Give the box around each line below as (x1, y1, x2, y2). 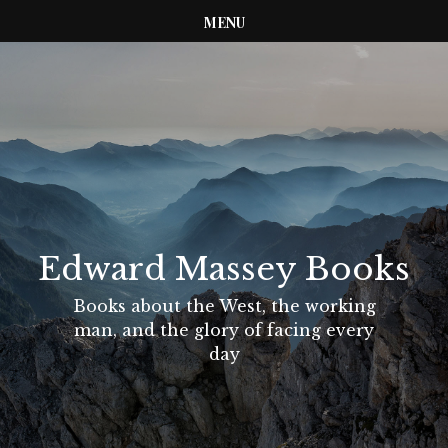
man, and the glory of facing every (74, 320, 374, 340)
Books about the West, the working (72, 296, 376, 316)
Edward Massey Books (38, 249, 410, 289)
